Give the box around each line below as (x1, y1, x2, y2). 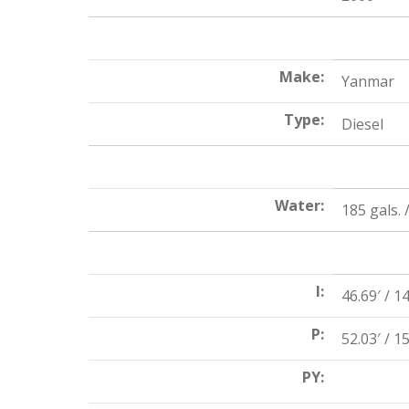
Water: (275, 195, 324, 215)
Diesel (338, 114, 383, 134)
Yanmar (338, 71, 394, 91)
